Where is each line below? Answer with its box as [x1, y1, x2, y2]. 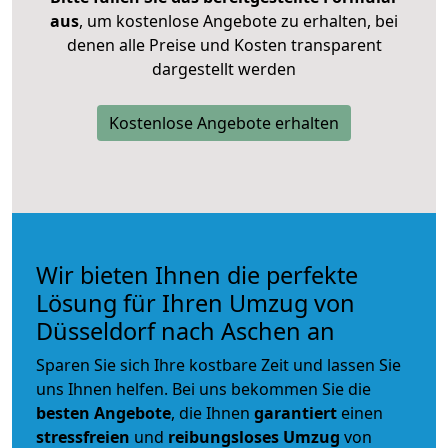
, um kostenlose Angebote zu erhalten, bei [79, 9, 398, 32]
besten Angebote [36, 401, 171, 424]
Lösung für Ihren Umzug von [36, 286, 355, 319]
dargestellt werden [152, 57, 296, 80]
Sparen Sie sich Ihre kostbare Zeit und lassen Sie [36, 353, 401, 376]
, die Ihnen [171, 401, 254, 424]
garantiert [254, 401, 337, 424]
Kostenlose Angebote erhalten [109, 111, 339, 134]
